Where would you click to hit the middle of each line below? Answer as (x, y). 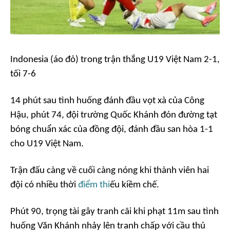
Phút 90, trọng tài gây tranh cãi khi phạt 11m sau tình (114, 212)
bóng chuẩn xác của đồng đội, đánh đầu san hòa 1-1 (112, 129)
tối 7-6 (23, 74)
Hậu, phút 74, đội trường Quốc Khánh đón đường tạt (114, 115)
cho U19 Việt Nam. (47, 144)
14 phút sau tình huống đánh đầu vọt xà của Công (107, 101)
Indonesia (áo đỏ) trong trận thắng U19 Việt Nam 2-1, (115, 60)
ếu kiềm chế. (135, 185)
